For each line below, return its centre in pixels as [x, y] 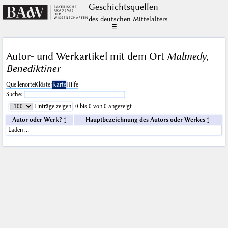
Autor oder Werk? [37, 120]
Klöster [43, 85]
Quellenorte [20, 85]
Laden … [18, 130]
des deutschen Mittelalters [128, 19]
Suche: [15, 95]
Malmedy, [188, 56]
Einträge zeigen [52, 107]
